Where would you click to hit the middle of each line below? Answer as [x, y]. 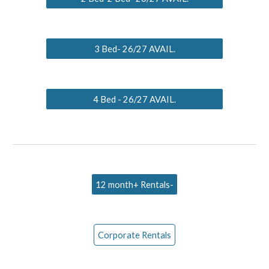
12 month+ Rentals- [134, 184]
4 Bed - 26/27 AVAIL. [134, 99]
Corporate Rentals [134, 235]
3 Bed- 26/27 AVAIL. [134, 49]
